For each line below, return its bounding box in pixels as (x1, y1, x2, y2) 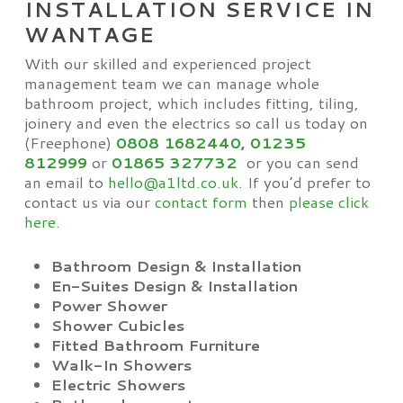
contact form (154, 191, 247, 212)
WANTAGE (23, 20, 156, 49)
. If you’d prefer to (237, 171, 371, 193)
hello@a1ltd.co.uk (107, 171, 238, 193)
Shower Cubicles (50, 314, 184, 336)
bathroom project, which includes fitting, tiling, (23, 92, 359, 113)
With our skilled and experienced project (23, 52, 311, 74)
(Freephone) (23, 131, 116, 153)
